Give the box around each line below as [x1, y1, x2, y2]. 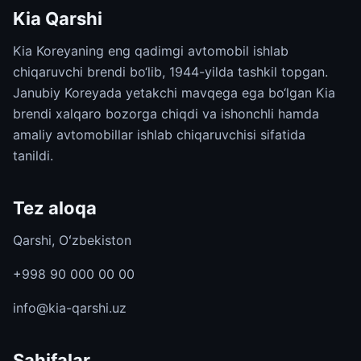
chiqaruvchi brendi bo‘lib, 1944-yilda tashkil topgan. [13, 64, 328, 80]
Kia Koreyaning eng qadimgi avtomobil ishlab [13, 43, 288, 59]
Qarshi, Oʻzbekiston [13, 232, 131, 248]
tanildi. [13, 147, 53, 164]
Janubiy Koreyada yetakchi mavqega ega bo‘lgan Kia [13, 85, 335, 101]
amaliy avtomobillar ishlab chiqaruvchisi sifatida [13, 127, 305, 143]
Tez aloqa [13, 197, 97, 218]
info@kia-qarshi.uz [13, 300, 127, 316]
